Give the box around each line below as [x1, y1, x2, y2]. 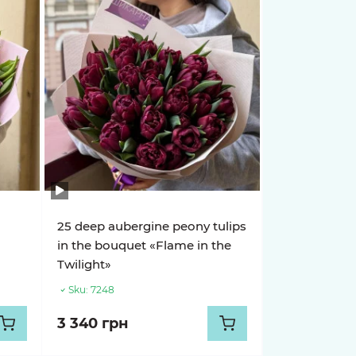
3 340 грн [57, 315, 129, 332]
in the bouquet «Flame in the [57, 238, 232, 253]
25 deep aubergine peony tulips [57, 219, 247, 234]
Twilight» [57, 257, 112, 272]
